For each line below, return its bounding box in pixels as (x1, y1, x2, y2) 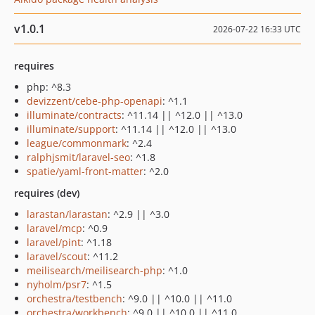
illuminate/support (27, 122, 115, 136)
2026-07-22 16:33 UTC (213, 23, 301, 35)
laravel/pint (27, 236, 81, 249)
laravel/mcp (27, 221, 82, 235)
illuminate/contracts (27, 108, 122, 122)
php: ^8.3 (27, 80, 71, 94)
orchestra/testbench (27, 292, 122, 305)
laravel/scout (27, 250, 87, 263)
